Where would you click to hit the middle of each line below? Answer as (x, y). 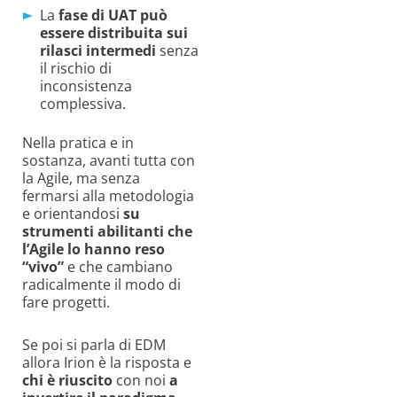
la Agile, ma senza (81, 178)
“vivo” (43, 266)
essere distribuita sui (114, 32)
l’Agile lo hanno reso (93, 249)
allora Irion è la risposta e (107, 362)
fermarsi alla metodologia (108, 195)
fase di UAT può (113, 15)
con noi (141, 380)
